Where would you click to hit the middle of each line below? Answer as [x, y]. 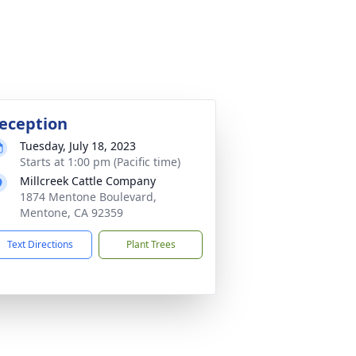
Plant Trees [151, 244]
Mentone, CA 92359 [72, 213]
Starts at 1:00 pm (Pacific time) [100, 162]
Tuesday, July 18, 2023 [78, 146]
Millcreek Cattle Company [88, 181]
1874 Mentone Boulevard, [88, 197]
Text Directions [40, 244]
